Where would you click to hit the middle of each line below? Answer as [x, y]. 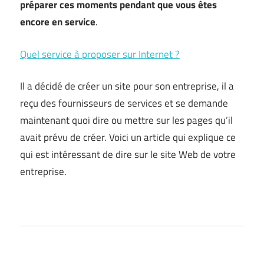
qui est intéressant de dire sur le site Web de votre [128, 154]
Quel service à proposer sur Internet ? [100, 54]
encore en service [58, 22]
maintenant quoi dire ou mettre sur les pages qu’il [126, 120]
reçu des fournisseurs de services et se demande [124, 103]
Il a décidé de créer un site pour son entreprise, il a [127, 86]
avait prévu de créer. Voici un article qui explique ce [128, 137]
